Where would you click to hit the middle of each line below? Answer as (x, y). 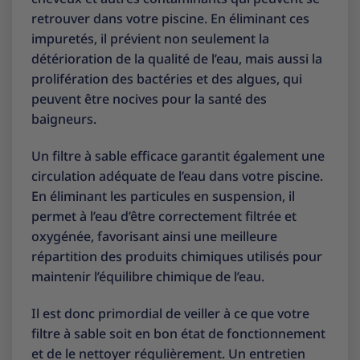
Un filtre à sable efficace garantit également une (178, 155)
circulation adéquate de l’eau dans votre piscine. (177, 176)
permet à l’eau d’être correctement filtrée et (164, 216)
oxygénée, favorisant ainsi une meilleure (154, 236)
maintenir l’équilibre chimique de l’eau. (148, 276)
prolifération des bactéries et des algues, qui (167, 79)
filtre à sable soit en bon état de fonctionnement (178, 333)
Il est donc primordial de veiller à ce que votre (170, 313)
